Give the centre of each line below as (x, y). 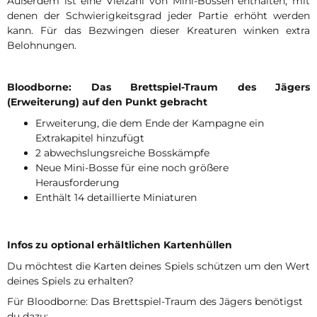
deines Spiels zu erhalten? (70, 281)
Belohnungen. (42, 45)
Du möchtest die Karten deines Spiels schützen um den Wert (158, 266)
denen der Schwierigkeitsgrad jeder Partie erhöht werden (158, 15)
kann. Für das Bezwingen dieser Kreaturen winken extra (158, 30)
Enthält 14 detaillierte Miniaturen (116, 197)
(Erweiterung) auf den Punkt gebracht (107, 102)
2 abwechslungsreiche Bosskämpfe (122, 153)
